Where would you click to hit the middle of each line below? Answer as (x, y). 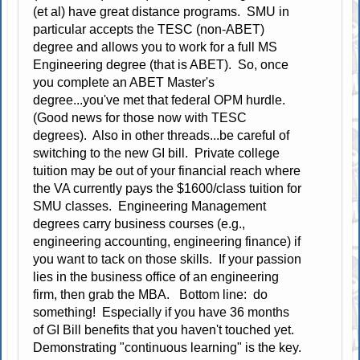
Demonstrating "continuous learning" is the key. (168, 348)
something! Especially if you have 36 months (162, 313)
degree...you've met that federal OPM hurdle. (161, 100)
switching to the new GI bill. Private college (157, 153)
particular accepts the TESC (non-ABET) (149, 30)
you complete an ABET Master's (124, 83)
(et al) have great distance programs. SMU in (162, 12)
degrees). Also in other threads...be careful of (162, 136)
